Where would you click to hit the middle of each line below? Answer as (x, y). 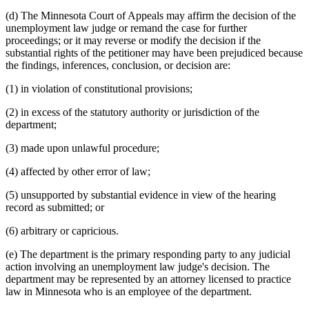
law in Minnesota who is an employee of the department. (129, 292)
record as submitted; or (55, 208)
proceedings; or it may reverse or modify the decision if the (133, 41)
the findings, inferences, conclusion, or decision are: (118, 66)
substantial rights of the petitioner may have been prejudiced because (154, 53)
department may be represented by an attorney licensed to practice (148, 279)
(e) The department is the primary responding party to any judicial (148, 255)
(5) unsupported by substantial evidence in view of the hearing (141, 195)
